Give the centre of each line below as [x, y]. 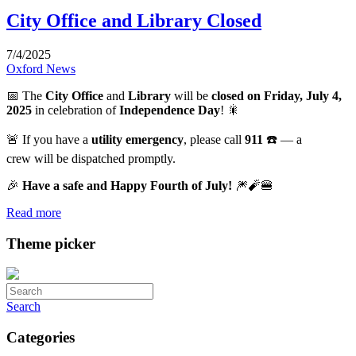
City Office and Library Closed [134, 20]
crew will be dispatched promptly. [91, 158]
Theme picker [51, 243]
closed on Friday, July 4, [277, 95]
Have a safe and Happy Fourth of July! [127, 185]
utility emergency [137, 139]
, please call [214, 139]
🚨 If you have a [49, 139]
